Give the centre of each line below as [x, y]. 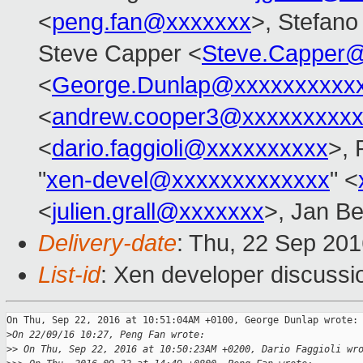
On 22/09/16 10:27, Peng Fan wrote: [109, 335]
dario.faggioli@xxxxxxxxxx [190, 149]
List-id [69, 275]
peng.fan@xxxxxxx [152, 22]
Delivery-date [107, 243]
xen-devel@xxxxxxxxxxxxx [188, 180]
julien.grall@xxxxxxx [158, 212]
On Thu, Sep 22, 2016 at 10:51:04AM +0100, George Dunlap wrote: [182, 320]
